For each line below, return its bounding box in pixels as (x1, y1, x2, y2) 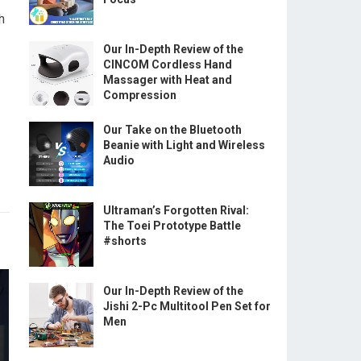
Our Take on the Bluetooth (103, 123, 242, 136)
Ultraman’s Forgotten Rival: (103, 204, 249, 217)
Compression (103, 89, 176, 102)
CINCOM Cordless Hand (103, 58, 232, 71)
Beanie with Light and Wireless (103, 139, 265, 151)
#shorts (103, 234, 147, 247)
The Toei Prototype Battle (103, 219, 241, 232)
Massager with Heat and (103, 73, 232, 86)
